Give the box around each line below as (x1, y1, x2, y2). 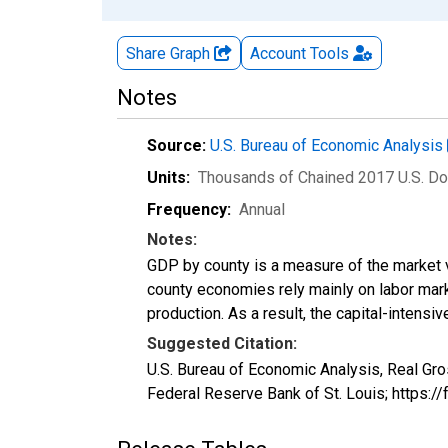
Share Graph (126, 43, 214, 63)
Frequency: (147, 199, 231, 219)
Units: (147, 167, 190, 187)
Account (250, 43, 306, 63)
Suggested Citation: (147, 333, 297, 353)
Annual (239, 199, 285, 219)
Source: (147, 135, 206, 155)
